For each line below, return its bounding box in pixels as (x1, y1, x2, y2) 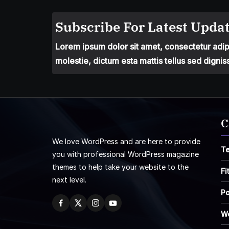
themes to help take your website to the (52, 163, 189, 171)
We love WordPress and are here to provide (52, 137, 200, 146)
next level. (52, 175, 86, 184)
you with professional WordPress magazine (52, 150, 199, 158)
